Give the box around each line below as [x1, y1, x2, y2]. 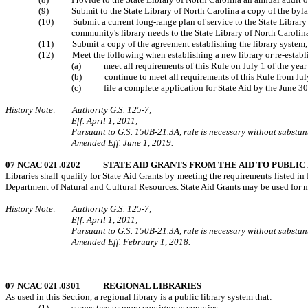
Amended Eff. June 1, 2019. [71, 137, 173, 148]
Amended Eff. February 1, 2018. [71, 236, 190, 247]
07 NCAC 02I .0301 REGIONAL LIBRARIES [5, 280, 201, 291]
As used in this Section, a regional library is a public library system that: [5, 291, 272, 302]
